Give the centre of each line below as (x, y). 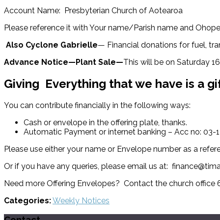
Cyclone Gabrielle (62, 45)
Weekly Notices (81, 200)
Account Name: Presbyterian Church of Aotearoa (93, 10)
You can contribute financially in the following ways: (97, 105)
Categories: (27, 200)
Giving (22, 83)
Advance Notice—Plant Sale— (64, 62)
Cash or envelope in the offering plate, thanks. (105, 122)
